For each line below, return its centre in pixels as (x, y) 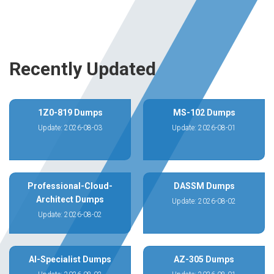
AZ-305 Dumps (204, 259)
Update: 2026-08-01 (204, 128)
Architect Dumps (70, 199)
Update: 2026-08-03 (70, 128)
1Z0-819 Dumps (70, 113)
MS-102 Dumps (204, 113)
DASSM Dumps (204, 186)
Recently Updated (83, 69)
